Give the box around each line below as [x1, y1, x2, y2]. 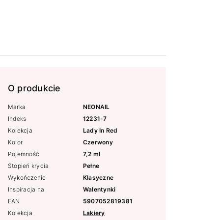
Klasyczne [83, 174, 114, 182]
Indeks [8, 115, 27, 123]
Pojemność [8, 150, 40, 158]
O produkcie [8, 83, 61, 94]
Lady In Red [83, 127, 118, 135]
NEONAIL [83, 103, 110, 111]
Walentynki [83, 186, 116, 193]
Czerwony [83, 138, 113, 146]
